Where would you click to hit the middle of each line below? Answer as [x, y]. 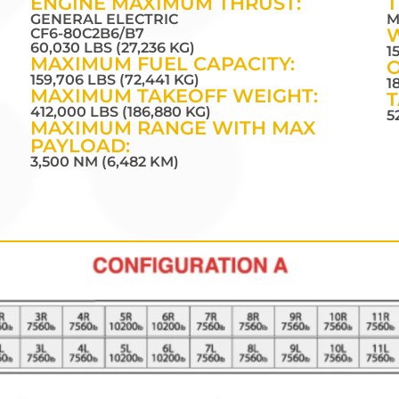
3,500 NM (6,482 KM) [105, 162]
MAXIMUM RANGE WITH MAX [173, 128]
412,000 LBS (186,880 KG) [121, 112]
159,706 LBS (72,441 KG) [115, 80]
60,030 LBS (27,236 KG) [113, 48]
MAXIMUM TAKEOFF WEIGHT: [174, 96]
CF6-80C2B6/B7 [87, 34]
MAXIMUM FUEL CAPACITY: [163, 64]
